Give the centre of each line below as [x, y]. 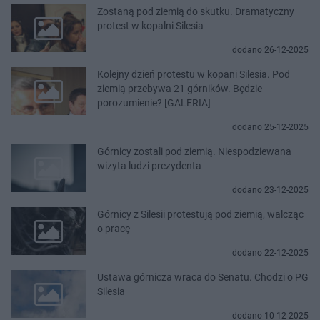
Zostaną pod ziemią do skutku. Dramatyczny [196, 11]
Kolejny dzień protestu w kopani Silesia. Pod [194, 74]
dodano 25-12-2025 [270, 127]
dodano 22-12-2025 [270, 252]
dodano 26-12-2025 [270, 50]
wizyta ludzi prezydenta [149, 165]
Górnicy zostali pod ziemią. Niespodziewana [194, 151]
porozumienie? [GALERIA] [154, 102]
